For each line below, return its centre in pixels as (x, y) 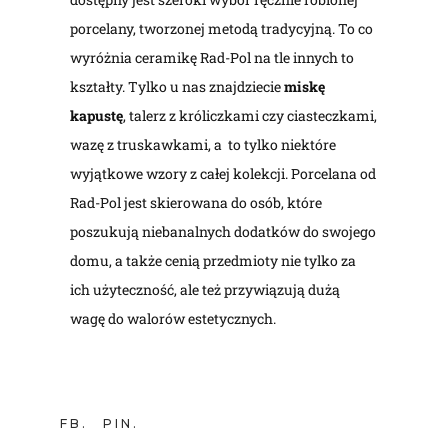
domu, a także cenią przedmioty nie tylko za (213, 260)
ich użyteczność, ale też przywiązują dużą (205, 289)
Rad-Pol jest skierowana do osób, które (196, 202)
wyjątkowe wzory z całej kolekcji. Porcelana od (223, 173)
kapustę (97, 115)
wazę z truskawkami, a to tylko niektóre (203, 144)
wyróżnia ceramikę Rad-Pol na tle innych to (212, 57)
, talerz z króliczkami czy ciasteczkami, (250, 115)
